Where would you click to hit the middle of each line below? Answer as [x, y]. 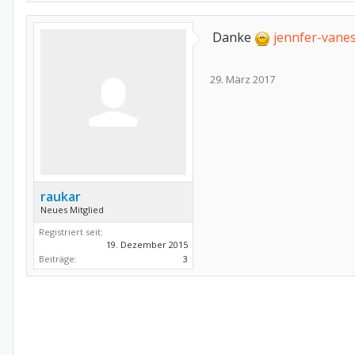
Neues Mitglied [72, 210]
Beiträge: [58, 259]
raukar [61, 197]
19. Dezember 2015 [147, 244]
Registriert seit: [71, 232]
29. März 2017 [242, 79]
